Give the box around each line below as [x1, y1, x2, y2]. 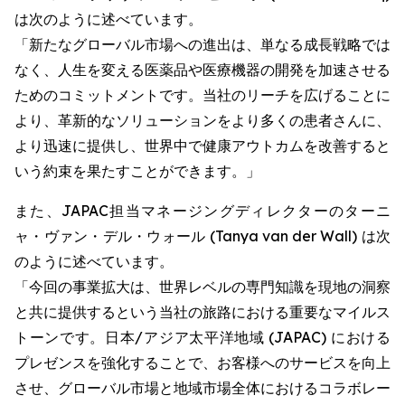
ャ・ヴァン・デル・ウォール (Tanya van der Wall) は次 [14, 227, 391, 245]
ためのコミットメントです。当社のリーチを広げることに [14, 86, 391, 104]
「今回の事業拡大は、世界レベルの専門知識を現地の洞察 [14, 278, 391, 296]
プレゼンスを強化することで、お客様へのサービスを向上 [14, 353, 391, 372]
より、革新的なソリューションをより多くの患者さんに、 [14, 111, 391, 129]
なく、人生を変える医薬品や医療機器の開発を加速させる [14, 61, 391, 79]
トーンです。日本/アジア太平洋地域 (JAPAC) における [14, 328, 391, 346]
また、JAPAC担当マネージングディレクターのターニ [14, 202, 391, 220]
